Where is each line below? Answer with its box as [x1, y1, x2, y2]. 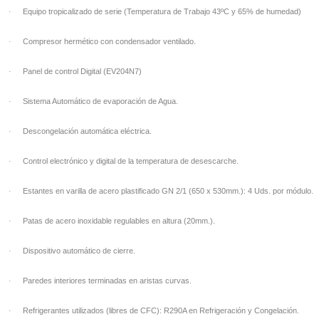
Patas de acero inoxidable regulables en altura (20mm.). [23, 216, 215, 225]
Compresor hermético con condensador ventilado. [23, 37, 196, 46]
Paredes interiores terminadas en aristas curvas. [23, 276, 192, 285]
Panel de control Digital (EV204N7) [23, 67, 142, 75]
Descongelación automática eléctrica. [23, 127, 152, 135]
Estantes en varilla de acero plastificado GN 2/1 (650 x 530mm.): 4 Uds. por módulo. [23, 187, 313, 195]
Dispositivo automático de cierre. [23, 246, 135, 255]
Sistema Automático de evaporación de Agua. [23, 97, 178, 105]
